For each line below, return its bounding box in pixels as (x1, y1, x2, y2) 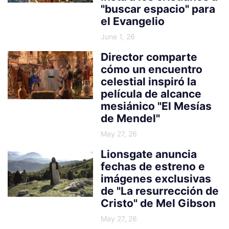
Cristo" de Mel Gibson (101, 196, 216, 210)
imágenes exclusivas (101, 172, 212, 185)
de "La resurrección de (101, 184, 219, 197)
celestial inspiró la (101, 75, 197, 88)
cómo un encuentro (101, 62, 203, 76)
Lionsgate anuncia (101, 147, 197, 161)
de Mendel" (101, 111, 161, 125)
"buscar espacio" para (101, 2, 216, 15)
